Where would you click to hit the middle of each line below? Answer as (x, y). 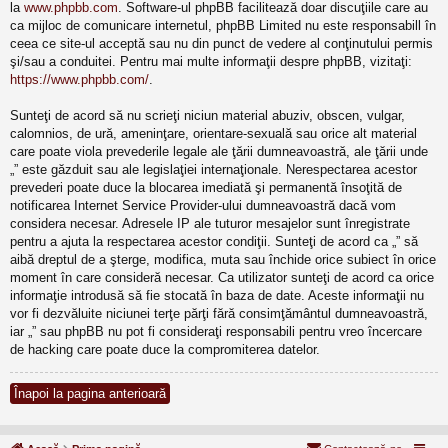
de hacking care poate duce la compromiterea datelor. (165, 349)
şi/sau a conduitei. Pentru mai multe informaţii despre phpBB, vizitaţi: (211, 61)
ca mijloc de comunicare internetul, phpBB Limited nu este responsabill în (223, 25)
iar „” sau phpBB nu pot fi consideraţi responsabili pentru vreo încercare (216, 331)
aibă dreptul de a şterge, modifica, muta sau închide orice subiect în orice (223, 259)
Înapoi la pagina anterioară (90, 393)
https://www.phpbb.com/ (79, 79)
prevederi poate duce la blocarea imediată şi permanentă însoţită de (206, 187)
